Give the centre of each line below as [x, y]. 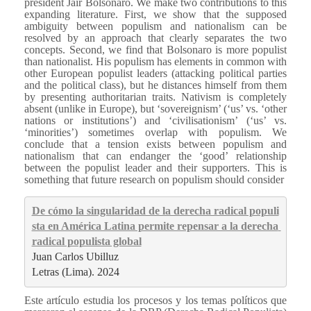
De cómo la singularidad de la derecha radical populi [155, 211]
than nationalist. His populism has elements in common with [155, 61]
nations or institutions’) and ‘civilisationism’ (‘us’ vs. [155, 120]
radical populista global [86, 242]
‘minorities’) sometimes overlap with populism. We [155, 132]
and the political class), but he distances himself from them [155, 85]
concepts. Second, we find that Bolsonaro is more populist [155, 49]
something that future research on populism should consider [154, 179]
